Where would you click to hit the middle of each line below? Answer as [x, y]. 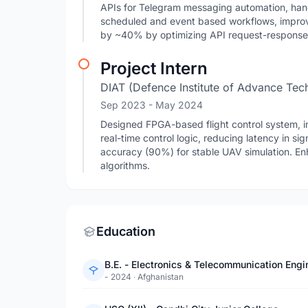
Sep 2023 [124, 105]
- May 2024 [176, 105]
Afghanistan [161, 277]
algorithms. [125, 165]
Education [126, 231]
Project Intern [154, 68]
